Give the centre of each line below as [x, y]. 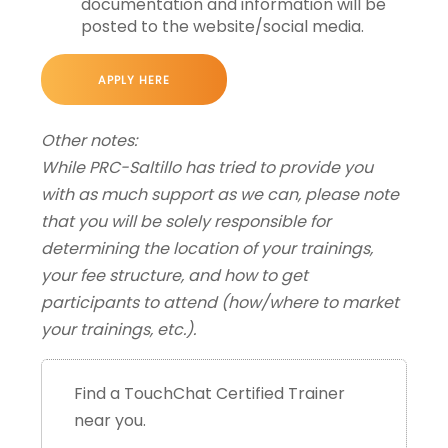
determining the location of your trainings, [206, 248]
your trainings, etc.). [118, 329]
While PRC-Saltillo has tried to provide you [206, 167]
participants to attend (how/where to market [219, 302]
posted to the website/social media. [222, 26]
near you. [109, 420]
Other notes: [88, 140]
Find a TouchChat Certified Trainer [209, 393]
